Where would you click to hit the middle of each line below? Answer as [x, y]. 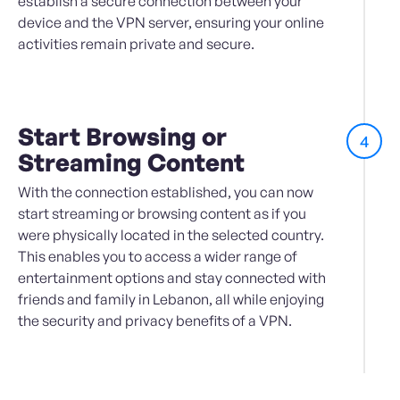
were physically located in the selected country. [171, 235]
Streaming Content [131, 162]
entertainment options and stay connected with [172, 278]
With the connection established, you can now [166, 192]
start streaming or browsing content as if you [162, 214]
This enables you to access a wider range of [158, 257]
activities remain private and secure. [136, 44]
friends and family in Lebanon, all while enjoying [171, 300]
